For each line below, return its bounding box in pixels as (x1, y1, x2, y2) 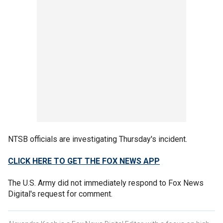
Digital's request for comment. (8, 189, 112, 199)
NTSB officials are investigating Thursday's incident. (8, 134, 187, 144)
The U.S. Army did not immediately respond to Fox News (8, 178, 204, 188)
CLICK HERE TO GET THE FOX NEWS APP (8, 156, 160, 166)
